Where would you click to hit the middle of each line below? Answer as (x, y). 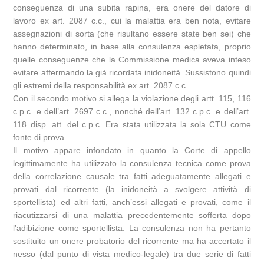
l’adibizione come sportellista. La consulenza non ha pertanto (132, 228)
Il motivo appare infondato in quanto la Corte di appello (132, 150)
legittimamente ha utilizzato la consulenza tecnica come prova (132, 163)
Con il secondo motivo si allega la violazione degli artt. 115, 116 (132, 98)
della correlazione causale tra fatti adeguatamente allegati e (132, 176)
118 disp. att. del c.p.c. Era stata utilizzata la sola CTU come (132, 124)
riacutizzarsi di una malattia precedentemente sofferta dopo (132, 215)
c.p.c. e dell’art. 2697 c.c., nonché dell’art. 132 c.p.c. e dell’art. (132, 111)
